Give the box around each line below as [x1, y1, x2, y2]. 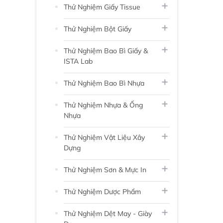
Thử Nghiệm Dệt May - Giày [64, 209, 152, 218]
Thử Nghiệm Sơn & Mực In [64, 165, 146, 174]
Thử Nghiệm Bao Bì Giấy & [64, 46, 148, 55]
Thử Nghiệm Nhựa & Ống [64, 100, 143, 110]
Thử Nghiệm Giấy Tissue [64, 2, 140, 11]
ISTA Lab [64, 56, 93, 66]
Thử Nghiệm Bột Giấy [64, 24, 131, 33]
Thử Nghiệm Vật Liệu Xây [64, 132, 145, 142]
